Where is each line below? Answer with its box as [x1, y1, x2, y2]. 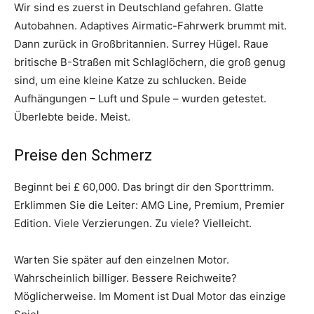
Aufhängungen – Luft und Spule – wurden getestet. [14, 91, 266, 105]
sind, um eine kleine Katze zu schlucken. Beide [14, 73, 247, 87]
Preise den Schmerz [14, 146, 152, 164]
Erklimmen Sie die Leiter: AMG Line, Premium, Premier [14, 198, 285, 212]
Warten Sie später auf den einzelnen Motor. [14, 252, 229, 266]
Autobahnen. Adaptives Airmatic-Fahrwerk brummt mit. [14, 18, 287, 32]
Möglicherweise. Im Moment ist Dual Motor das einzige [14, 289, 286, 303]
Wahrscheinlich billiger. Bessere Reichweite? [14, 271, 237, 285]
